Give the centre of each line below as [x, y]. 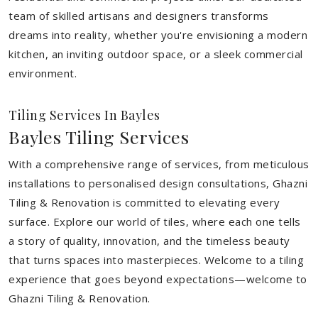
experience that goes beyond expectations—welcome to [158, 279]
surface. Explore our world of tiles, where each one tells [155, 221]
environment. [43, 73]
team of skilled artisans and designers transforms [139, 16]
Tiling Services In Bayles [84, 115]
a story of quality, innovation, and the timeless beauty [149, 241]
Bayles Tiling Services [99, 137]
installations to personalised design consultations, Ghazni [158, 183]
